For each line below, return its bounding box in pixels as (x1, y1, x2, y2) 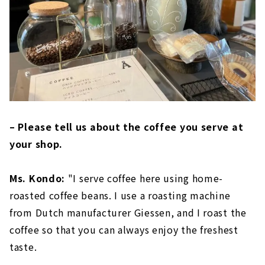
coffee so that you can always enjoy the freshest (9, 222, 238, 237)
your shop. (9, 136, 63, 151)
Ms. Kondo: (9, 170, 65, 185)
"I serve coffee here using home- (65, 170, 224, 185)
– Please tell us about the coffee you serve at (9, 119, 244, 134)
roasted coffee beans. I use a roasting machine (9, 188, 231, 202)
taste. (9, 239, 37, 254)
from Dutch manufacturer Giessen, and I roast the (9, 205, 247, 219)
